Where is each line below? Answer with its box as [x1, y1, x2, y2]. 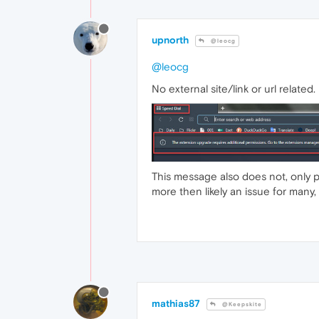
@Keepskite [220, 300, 262, 308]
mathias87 [152, 297, 200, 309]
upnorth [152, 34, 189, 46]
